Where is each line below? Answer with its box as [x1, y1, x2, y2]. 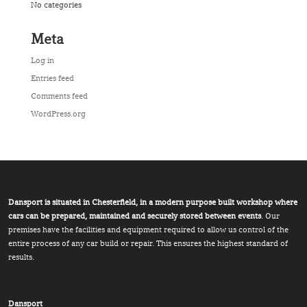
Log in [30, 56, 54, 65]
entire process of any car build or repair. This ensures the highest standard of [8, 238, 288, 248]
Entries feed [30, 73, 74, 83]
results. [8, 251, 35, 262]
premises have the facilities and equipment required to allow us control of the [8, 224, 289, 234]
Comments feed [30, 91, 88, 101]
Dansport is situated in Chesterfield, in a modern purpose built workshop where [8, 197, 298, 207]
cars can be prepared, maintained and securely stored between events [8, 210, 262, 221]
